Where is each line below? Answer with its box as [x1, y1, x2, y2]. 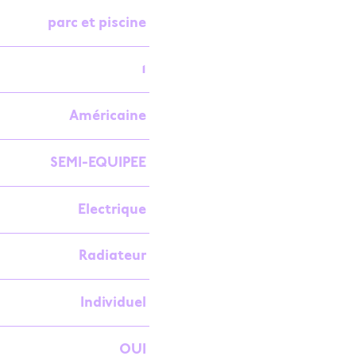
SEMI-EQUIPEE [49, 153, 146, 171]
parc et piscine [47, 13, 146, 31]
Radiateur [78, 246, 146, 265]
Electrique [77, 199, 146, 218]
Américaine [68, 106, 146, 125]
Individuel [79, 293, 146, 311]
